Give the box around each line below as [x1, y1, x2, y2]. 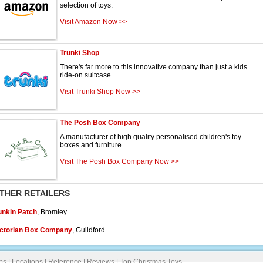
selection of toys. [60, 1, 113, 9]
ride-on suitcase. [60, 71, 113, 79]
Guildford [76, 226, 105, 234]
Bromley [41, 208, 67, 216]
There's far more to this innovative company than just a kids [60, 63, 247, 71]
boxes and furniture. [60, 141, 123, 149]
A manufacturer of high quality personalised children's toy [60, 133, 241, 141]
